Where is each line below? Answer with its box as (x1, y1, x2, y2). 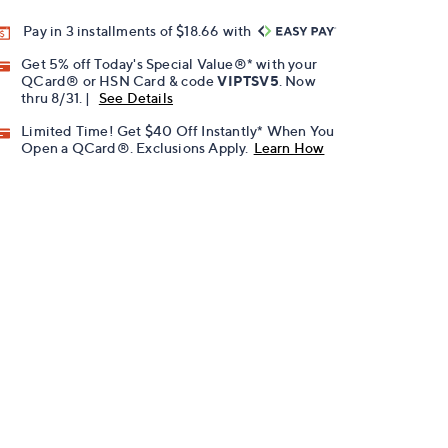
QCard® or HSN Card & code (21, 72, 218, 90)
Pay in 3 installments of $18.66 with (23, 22, 255, 39)
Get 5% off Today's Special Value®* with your (21, 55, 318, 73)
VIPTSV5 (217, 72, 279, 90)
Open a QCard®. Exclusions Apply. (21, 139, 249, 157)
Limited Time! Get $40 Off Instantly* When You (21, 122, 335, 140)
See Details (98, 89, 174, 107)
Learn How (253, 139, 325, 157)
